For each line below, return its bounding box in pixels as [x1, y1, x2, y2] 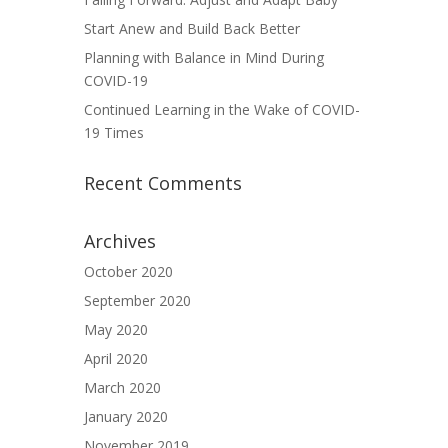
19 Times [84, 122, 144, 142]
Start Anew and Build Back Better [84, 18, 300, 38]
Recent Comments [84, 170, 242, 195]
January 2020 [84, 406, 168, 426]
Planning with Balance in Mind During [84, 47, 324, 67]
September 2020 [84, 290, 191, 310]
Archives [84, 228, 156, 253]
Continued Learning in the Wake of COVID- [84, 99, 360, 119]
